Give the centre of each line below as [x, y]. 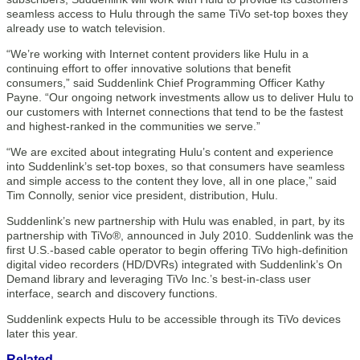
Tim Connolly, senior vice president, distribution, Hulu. [142, 195]
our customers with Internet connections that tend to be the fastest [175, 112]
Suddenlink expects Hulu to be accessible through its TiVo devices [174, 319]
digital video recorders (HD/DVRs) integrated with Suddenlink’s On [174, 264]
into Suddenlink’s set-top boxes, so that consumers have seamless [176, 166]
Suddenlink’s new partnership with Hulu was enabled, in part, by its [176, 221]
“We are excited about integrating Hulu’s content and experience [170, 152]
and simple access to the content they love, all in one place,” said [172, 181]
